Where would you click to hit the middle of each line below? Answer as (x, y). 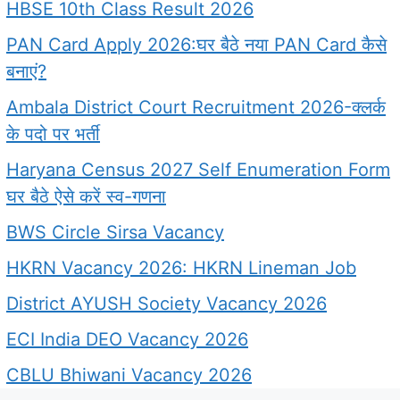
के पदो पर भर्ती (53, 133)
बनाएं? (26, 71)
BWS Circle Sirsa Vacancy (115, 232)
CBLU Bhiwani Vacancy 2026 (129, 375)
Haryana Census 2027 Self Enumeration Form (198, 169)
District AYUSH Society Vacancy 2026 (167, 303)
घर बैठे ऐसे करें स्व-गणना (86, 196)
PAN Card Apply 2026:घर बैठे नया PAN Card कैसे (196, 44)
